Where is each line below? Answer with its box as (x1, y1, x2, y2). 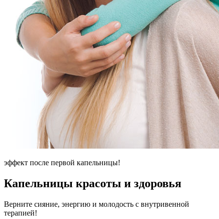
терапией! (4, 208, 37, 217)
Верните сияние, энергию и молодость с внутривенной (4, 199, 189, 208)
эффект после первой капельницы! (4, 158, 120, 167)
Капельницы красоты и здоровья (4, 176, 181, 190)
